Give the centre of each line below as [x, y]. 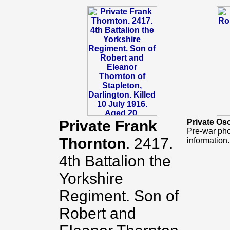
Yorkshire [91, 178]
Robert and [98, 213]
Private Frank [108, 126]
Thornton [92, 143]
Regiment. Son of [119, 196]
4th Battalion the [115, 161]
